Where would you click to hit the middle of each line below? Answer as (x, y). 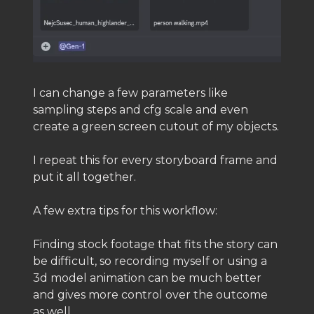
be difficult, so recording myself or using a (150, 261)
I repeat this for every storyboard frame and (155, 161)
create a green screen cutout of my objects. (156, 127)
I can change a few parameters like (130, 93)
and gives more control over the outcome (150, 295)
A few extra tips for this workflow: (125, 211)
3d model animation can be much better (147, 278)
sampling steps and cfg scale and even (141, 110)
